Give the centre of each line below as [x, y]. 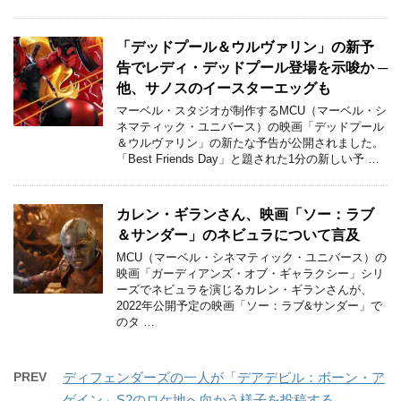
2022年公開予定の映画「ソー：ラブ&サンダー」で [249, 305]
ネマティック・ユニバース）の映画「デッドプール [250, 126]
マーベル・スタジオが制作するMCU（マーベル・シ [252, 110]
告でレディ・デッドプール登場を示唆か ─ [252, 67]
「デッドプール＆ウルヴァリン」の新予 [245, 46]
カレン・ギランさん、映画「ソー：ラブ [245, 213]
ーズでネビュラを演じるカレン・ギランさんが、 [244, 289]
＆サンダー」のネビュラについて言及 [238, 234]
